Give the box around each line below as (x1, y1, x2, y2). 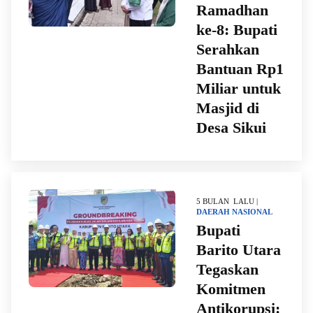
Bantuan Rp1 (196, 60, 284, 78)
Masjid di (196, 99, 259, 117)
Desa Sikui (196, 119, 266, 136)
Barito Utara (196, 241, 281, 259)
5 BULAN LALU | (196, 197, 258, 205)
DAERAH (196, 208, 230, 216)
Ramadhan (196, 1, 268, 19)
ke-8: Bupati (196, 21, 277, 38)
